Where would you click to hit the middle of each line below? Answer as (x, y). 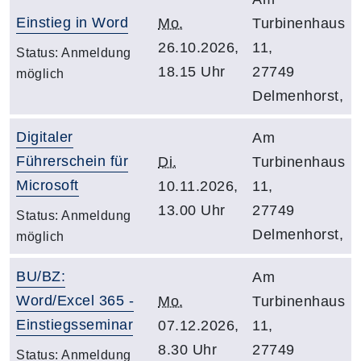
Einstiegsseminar (75, 324)
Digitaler (45, 137)
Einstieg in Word (72, 22)
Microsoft (48, 185)
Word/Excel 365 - (75, 300)
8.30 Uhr (187, 349)
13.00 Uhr (192, 210)
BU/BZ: (41, 276)
